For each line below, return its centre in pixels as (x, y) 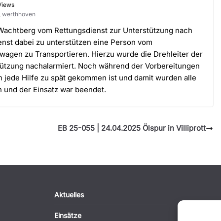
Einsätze (68, 215)
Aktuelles (69, 195)
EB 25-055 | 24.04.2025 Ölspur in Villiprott (132, 128)
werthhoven (19, 14)
